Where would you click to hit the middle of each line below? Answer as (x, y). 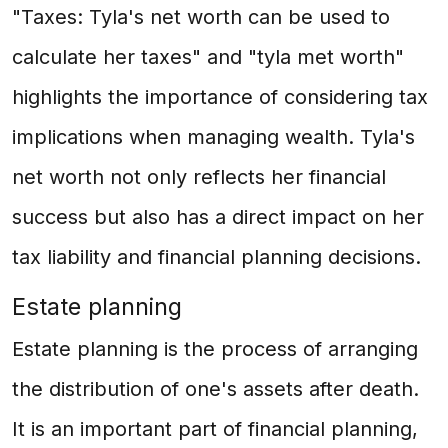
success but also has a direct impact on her (218, 217)
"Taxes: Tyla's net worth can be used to (201, 17)
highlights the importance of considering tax (220, 97)
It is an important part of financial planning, (215, 429)
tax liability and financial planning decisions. (216, 257)
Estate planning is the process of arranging (215, 349)
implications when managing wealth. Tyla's (213, 137)
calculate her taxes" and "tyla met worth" (208, 57)
